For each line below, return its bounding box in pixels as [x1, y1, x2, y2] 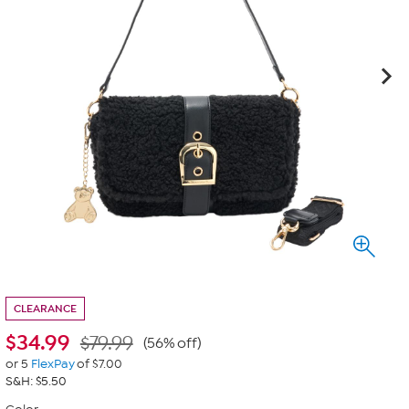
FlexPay [30, 356, 75, 372]
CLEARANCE [14, 302, 77, 315]
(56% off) [142, 335, 202, 351]
